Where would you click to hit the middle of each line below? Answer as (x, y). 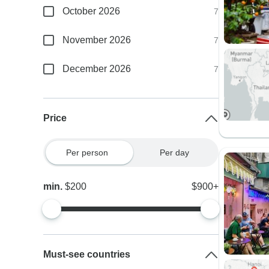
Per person (87, 153)
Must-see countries (87, 254)
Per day (175, 153)
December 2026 (97, 69)
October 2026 (92, 11)
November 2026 (97, 40)
